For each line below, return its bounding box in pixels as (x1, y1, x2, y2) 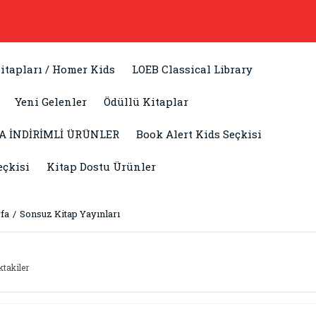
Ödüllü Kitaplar (104, 95, 188, 109)
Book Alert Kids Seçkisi (136, 127, 262, 141)
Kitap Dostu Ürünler (47, 159, 156, 174)
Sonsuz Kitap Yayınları (20, 207, 120, 220)
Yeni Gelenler (15, 95, 87, 109)
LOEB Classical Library (132, 62, 253, 76)
